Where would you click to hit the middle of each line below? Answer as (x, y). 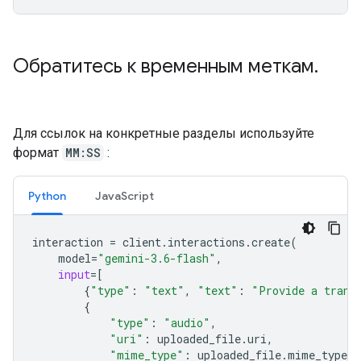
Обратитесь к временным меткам (164, 66)
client (142, 242)
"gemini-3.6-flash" (157, 258)
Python (47, 195)
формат (37, 152)
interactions (206, 242)
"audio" (187, 322)
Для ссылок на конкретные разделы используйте (164, 133)
